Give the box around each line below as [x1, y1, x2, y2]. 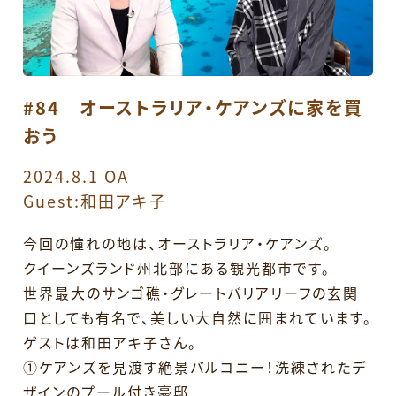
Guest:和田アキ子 [23, 189, 168, 213]
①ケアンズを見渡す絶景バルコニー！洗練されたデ [23, 356, 368, 378]
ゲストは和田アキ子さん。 [23, 331, 198, 354]
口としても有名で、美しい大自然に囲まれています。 [23, 307, 373, 329]
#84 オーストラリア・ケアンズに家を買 [23, 95, 364, 121]
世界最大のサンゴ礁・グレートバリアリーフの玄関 [23, 282, 360, 304]
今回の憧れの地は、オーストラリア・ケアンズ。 [23, 232, 333, 255]
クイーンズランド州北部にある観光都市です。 [23, 257, 331, 279]
